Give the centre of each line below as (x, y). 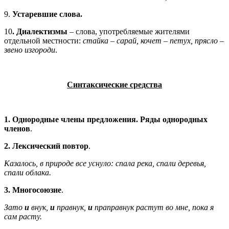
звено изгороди (30, 50)
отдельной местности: (43, 40)
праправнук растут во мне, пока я (153, 207)
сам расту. (23, 216)
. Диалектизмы (40, 31)
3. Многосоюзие (33, 190)
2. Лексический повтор (46, 146)
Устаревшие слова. (47, 14)
